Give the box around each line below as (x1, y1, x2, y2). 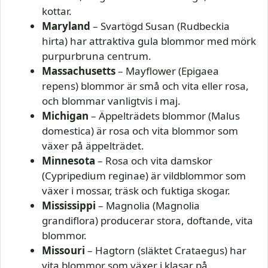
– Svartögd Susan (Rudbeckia (90, 19, 230, 33)
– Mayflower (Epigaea (115, 64, 219, 78)
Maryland (42, 19, 90, 33)
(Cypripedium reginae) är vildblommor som (42, 169, 246, 183)
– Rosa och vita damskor (95, 154, 212, 168)
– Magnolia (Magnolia (96, 199, 200, 213)
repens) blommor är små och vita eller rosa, (42, 79, 249, 93)
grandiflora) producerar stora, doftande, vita (42, 214, 253, 228)
